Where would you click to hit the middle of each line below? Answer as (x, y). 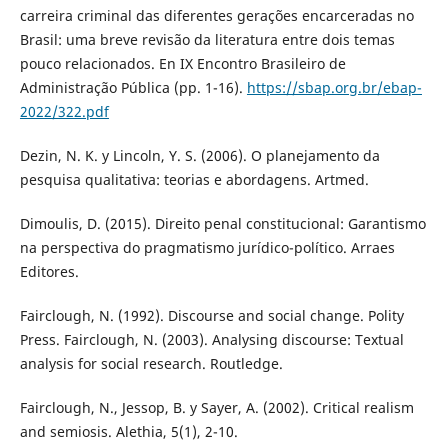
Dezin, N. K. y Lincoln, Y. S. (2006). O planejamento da (199, 155)
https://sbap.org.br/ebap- (334, 87)
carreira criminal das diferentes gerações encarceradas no (216, 15)
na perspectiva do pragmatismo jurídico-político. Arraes (207, 247)
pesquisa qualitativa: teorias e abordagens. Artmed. (194, 179)
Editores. (49, 271)
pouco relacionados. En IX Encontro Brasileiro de (182, 63)
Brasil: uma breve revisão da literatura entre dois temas (207, 39)
